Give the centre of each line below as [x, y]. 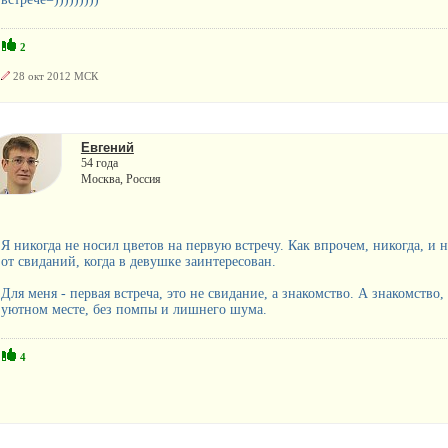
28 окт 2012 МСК [53, 75]
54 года [99, 162]
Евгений [107, 147]
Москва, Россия [120, 178]
